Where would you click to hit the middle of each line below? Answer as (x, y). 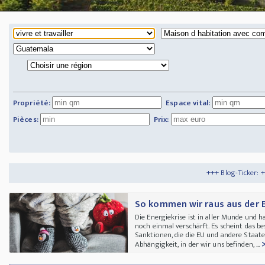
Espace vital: (188, 103)
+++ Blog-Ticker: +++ (179, 172)
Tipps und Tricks (238, 172)
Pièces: (26, 119)
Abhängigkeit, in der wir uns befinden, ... (198, 244)
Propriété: (32, 103)
